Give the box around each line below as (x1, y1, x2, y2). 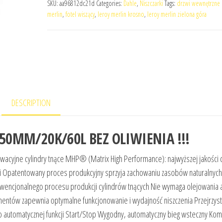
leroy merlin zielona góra (147, 9, 207, 19)
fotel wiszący (65, 9, 95, 19)
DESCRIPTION (11, 96, 51, 109)
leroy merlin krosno (97, 9, 144, 19)
